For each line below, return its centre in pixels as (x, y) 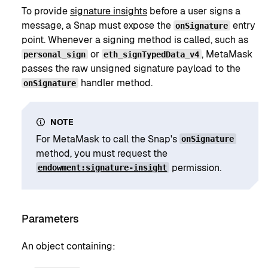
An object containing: (68, 246)
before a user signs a (194, 11)
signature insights (109, 11)
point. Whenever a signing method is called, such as (135, 40)
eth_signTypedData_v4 (152, 54)
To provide (46, 11)
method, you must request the (102, 153)
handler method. (115, 83)
